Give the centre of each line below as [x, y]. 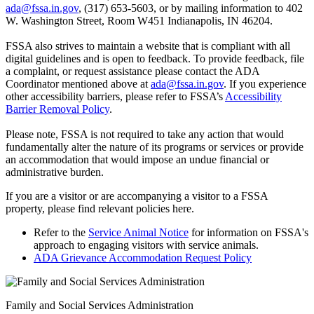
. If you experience [265, 83]
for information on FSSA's [248, 232]
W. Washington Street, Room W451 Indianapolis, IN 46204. [139, 20]
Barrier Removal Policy [57, 109]
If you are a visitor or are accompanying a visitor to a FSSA [137, 196]
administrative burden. [55, 172]
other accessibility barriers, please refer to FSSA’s [115, 96]
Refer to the [61, 232]
